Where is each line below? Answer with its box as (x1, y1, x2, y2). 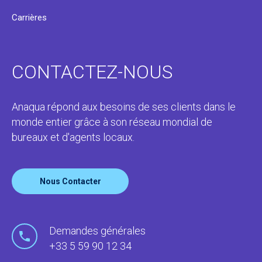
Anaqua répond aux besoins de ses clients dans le (12, 100, 236, 113)
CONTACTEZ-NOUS (12, 60, 173, 83)
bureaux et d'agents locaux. (12, 130, 135, 143)
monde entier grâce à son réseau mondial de (12, 115, 212, 128)
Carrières (12, 12, 47, 23)
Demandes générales (49, 224, 146, 237)
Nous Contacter (39, 176, 101, 186)
